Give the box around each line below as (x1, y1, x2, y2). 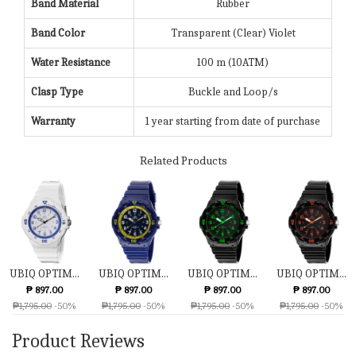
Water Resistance (31, 56, 110, 70)
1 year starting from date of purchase (145, 114, 320, 129)
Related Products (139, 153, 227, 168)
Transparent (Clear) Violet (170, 26, 296, 41)
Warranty (31, 114, 75, 129)
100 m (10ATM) (197, 56, 269, 70)
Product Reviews (12, 330, 145, 353)
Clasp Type (31, 85, 83, 99)
